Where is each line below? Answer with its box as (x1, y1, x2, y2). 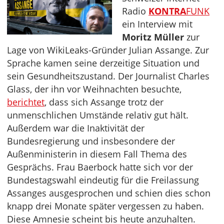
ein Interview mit (122, 18, 192, 30)
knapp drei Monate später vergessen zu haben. (7, 200, 204, 212)
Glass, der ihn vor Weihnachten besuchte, (7, 83, 181, 95)
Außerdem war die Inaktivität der (7, 122, 144, 134)
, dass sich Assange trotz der (44, 96, 163, 108)
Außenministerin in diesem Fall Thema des (7, 148, 187, 160)
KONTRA (148, 5, 186, 17)
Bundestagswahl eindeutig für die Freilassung (7, 174, 199, 186)
